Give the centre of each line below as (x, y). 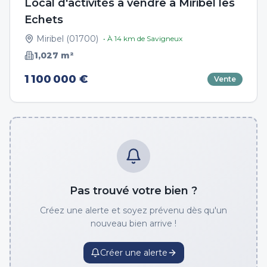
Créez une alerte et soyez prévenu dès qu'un (133, 210)
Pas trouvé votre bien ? (133, 191)
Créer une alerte (133, 253)
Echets (44, 20)
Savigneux (164, 38)
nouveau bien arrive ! (133, 223)
